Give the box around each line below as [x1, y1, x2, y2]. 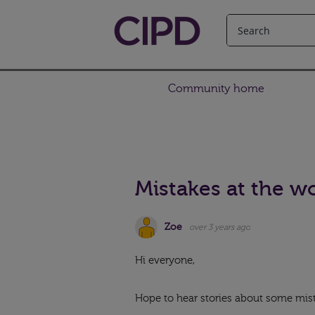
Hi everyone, [135, 255, 198, 266]
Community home [167, 82, 264, 95]
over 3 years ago [189, 221, 250, 232]
